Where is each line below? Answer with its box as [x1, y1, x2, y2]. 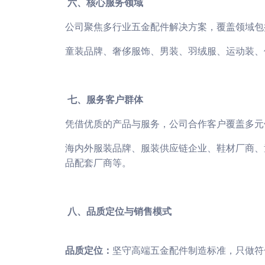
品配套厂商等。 [65, 157, 131, 169]
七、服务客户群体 [65, 93, 143, 106]
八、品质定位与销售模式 [65, 205, 172, 218]
